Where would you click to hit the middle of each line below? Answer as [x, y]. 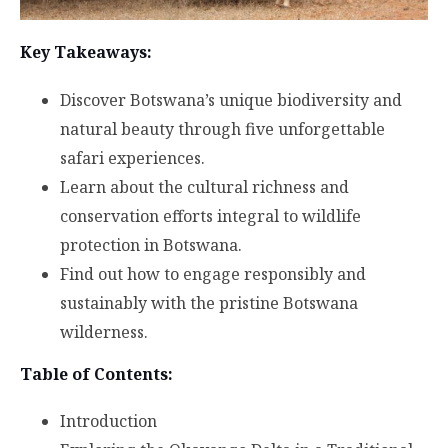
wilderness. [104, 331]
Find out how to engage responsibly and [213, 273]
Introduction [108, 420]
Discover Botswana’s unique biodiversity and [231, 99]
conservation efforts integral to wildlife [210, 215]
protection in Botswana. [151, 244]
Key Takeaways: [86, 52]
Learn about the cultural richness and [204, 186]
